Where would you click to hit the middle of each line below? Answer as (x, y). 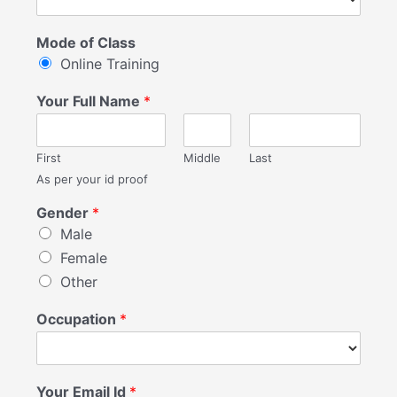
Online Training (110, 64)
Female (84, 258)
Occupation (78, 319)
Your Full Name (90, 101)
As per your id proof (92, 179)
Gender (64, 213)
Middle (202, 158)
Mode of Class (86, 43)
